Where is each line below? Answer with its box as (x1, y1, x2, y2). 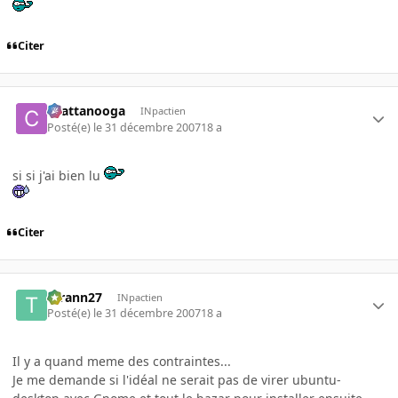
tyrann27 (47, 289, 103, 306)
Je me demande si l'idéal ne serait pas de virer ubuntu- (12, 371, 341, 389)
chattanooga (47, 102, 126, 120)
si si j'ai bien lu (12, 166, 104, 184)
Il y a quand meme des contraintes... (12, 353, 231, 370)
